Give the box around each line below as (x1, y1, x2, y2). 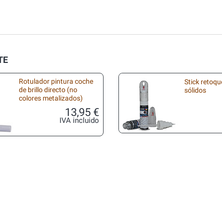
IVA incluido (59, 116, 99, 125)
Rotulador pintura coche (19, 77, 93, 86)
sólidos (184, 86, 206, 95)
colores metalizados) (19, 94, 83, 103)
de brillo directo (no (19, 86, 77, 94)
